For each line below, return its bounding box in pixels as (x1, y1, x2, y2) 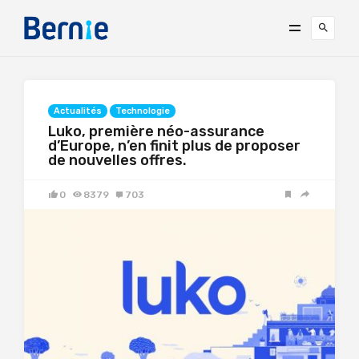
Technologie (115, 106, 170, 116)
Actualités (54, 106, 102, 116)
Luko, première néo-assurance (48, 123, 264, 140)
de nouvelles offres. (48, 151, 187, 169)
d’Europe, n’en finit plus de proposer (48, 137, 301, 155)
